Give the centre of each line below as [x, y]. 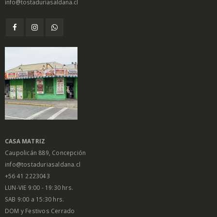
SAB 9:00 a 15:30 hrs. [35, 199]
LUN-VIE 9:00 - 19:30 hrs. [39, 187]
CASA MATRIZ [25, 141]
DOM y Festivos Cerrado [40, 210]
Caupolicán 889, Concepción [46, 152]
